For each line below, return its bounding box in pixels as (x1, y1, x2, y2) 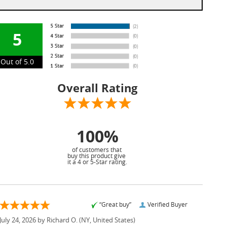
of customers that (71, 147, 123, 154)
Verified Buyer (147, 202, 187, 208)
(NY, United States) (78, 217, 135, 224)
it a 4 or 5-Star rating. (67, 159, 127, 166)
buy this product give (67, 153, 127, 160)
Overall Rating (57, 80, 137, 96)
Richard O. (47, 217, 78, 224)
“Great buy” (99, 202, 131, 208)
